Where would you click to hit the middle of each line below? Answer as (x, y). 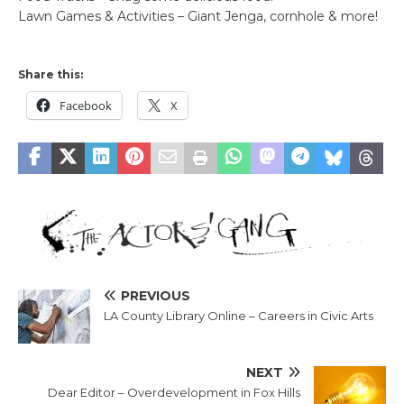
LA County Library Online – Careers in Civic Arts (239, 315)
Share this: (50, 75)
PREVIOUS (156, 295)
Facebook (86, 106)
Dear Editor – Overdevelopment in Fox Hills (174, 392)
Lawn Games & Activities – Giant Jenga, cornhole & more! (198, 17)
